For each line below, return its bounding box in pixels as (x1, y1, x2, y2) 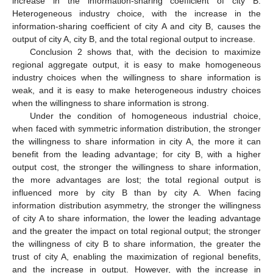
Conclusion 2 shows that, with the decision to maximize (29, 46, 261, 57)
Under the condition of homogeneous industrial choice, (29, 110, 261, 121)
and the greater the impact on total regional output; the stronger (12, 225, 261, 236)
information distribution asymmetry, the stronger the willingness (12, 200, 261, 210)
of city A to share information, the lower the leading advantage (12, 213, 261, 223)
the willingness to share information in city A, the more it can (12, 136, 261, 146)
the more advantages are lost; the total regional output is (12, 174, 261, 185)
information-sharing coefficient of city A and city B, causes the (12, 21, 261, 31)
